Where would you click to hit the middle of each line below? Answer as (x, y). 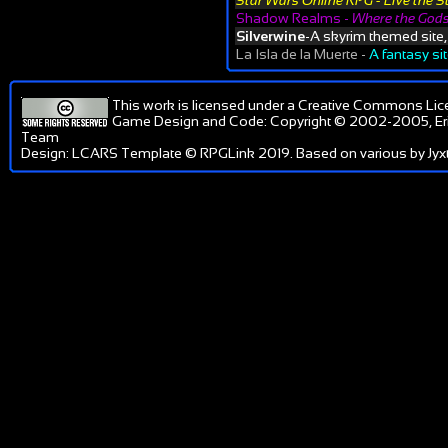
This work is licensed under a (205, 105)
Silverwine (270, 36)
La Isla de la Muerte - (302, 54)
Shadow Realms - (294, 18)
